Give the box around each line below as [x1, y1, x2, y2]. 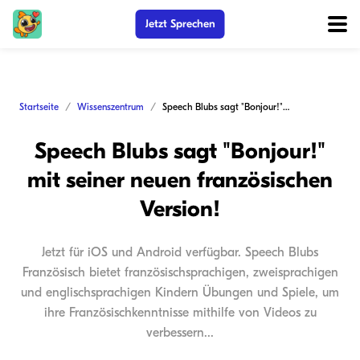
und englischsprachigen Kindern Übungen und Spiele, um [21, 285, 339, 300]
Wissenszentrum [77, 101, 144, 112]
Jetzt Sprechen [145, 17, 215, 31]
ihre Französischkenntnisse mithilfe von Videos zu [43, 305, 317, 320]
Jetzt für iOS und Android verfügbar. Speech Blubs [42, 245, 318, 260]
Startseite [19, 101, 59, 112]
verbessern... [146, 325, 214, 340]
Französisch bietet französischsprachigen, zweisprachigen [22, 265, 338, 280]
